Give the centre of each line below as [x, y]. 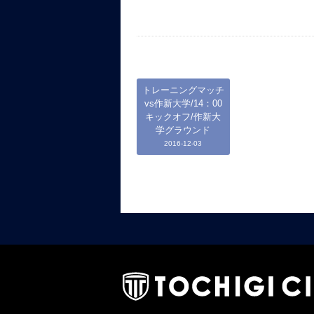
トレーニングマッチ [183, 90]
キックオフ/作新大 [183, 116]
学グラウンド [183, 130]
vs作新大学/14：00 [183, 103]
